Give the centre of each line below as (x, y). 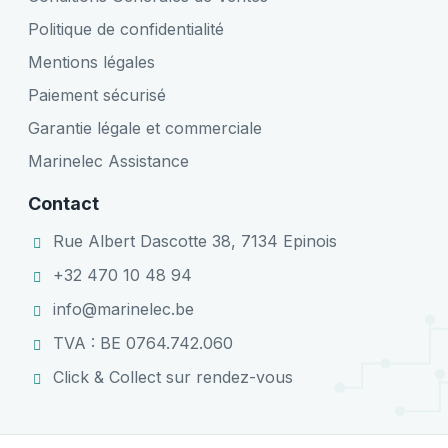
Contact (63, 203)
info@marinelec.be (123, 309)
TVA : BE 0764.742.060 (143, 343)
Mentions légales (91, 61)
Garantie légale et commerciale (145, 127)
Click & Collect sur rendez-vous (173, 377)
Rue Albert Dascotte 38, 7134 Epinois (195, 241)
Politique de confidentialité (126, 28)
